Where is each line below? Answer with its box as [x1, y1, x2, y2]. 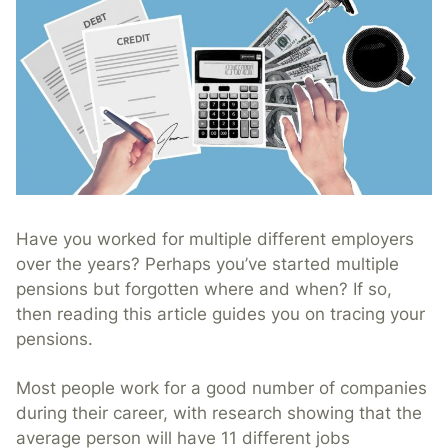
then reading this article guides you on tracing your [16, 304, 425, 325]
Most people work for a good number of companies [16, 378, 427, 399]
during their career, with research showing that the [16, 403, 422, 424]
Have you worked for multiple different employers [16, 229, 414, 250]
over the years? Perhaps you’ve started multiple [16, 254, 399, 275]
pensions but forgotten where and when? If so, [16, 279, 392, 300]
